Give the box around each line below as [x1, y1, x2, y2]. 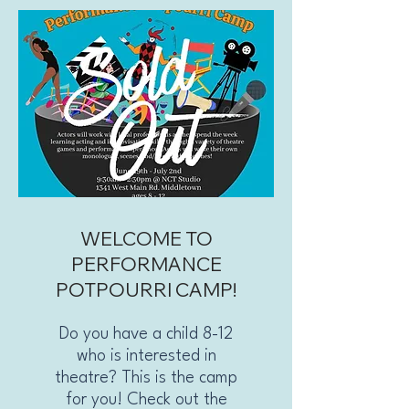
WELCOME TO [79, 225, 213, 250]
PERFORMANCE [70, 251, 222, 276]
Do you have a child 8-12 [59, 325, 233, 342]
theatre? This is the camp [55, 369, 237, 386]
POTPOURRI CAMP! [56, 277, 236, 301]
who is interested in [76, 347, 216, 364]
